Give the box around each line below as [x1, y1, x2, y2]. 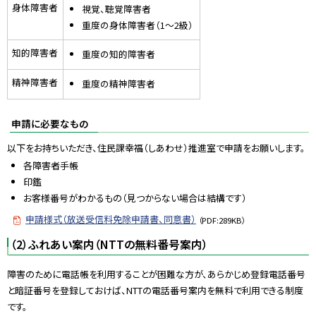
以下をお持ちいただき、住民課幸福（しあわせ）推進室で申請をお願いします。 [7, 140, 305, 154]
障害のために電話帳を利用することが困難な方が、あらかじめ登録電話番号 [7, 267, 305, 281]
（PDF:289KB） [198, 214, 245, 226]
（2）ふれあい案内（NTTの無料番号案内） [11, 236, 208, 253]
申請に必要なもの [11, 116, 89, 130]
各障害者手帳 [23, 159, 79, 173]
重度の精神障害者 [81, 77, 155, 91]
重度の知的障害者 [81, 47, 155, 61]
